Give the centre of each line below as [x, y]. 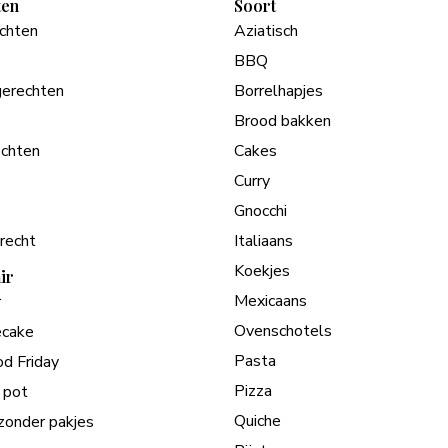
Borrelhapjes [278, 90]
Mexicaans [270, 300]
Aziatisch [266, 30]
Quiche [257, 420]
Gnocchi [260, 210]
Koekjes [262, 270]
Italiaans [263, 240]
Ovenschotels [283, 330]
